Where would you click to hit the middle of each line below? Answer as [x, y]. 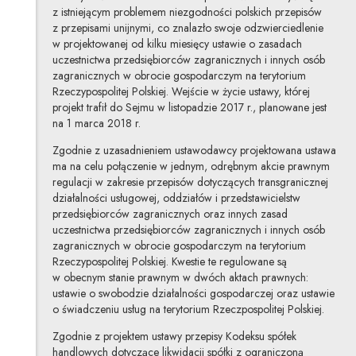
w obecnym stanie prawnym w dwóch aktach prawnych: [180, 277]
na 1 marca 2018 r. [96, 123]
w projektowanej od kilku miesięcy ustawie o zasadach [177, 43]
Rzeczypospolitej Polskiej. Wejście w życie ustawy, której [181, 91]
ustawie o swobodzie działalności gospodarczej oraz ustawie [193, 293]
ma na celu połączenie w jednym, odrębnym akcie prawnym [191, 166]
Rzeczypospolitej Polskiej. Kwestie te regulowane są [169, 261]
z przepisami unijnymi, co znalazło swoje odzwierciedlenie [188, 27]
